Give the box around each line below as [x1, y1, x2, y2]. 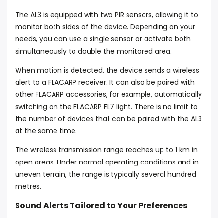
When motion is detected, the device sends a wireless [15, 65, 199, 75]
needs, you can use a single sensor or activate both [15, 34, 191, 44]
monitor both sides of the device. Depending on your [15, 22, 195, 32]
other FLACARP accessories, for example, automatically [15, 90, 202, 99]
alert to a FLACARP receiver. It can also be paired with [15, 77, 195, 87]
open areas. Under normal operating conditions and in [15, 157, 199, 167]
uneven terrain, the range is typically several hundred [15, 169, 196, 179]
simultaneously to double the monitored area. [15, 46, 172, 56]
